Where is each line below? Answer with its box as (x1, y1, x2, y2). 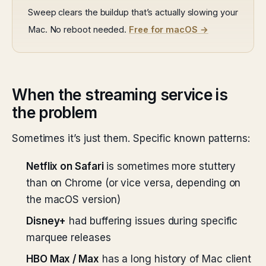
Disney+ (26, 215, 66, 227)
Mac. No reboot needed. (28, 24, 129, 34)
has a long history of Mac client (99, 253, 252, 265)
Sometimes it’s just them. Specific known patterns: (12, 132, 250, 144)
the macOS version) (26, 194, 121, 205)
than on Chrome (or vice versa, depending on (26, 177, 241, 189)
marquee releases (26, 232, 111, 243)
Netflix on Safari (26, 160, 104, 172)
